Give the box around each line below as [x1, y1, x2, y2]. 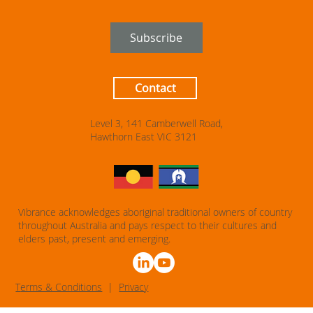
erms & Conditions [20, 280, 103, 294]
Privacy [119, 280, 149, 294]
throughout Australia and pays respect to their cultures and [17, 219, 277, 233]
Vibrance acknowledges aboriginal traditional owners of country [17, 205, 292, 219]
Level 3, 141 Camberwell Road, [89, 116, 223, 130]
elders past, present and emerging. [17, 232, 170, 246]
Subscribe [130, 29, 183, 45]
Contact [134, 80, 176, 96]
